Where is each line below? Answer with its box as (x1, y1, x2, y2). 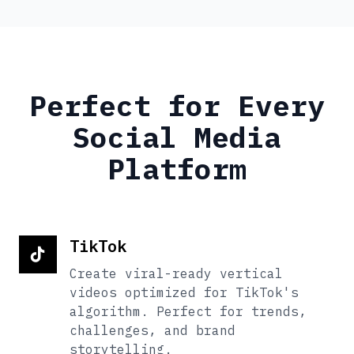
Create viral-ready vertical (70, 265, 283, 281)
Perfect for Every (29, 86, 325, 124)
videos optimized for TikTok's (70, 284, 299, 300)
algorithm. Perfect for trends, (70, 303, 307, 319)
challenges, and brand (70, 322, 235, 338)
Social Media (73, 118, 281, 156)
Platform (107, 149, 247, 187)
